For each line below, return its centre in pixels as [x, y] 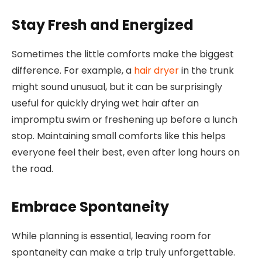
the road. [32, 169]
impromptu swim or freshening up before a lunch [125, 120]
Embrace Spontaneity [90, 206]
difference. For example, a [73, 71]
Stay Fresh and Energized [103, 25]
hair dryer [156, 71]
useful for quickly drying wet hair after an [105, 104]
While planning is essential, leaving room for [111, 236]
